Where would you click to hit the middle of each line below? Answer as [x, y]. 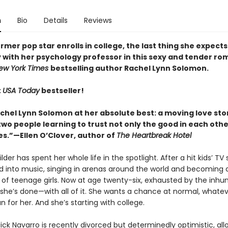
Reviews [98, 20]
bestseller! [62, 91]
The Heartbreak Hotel [154, 135]
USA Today [21, 91]
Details [55, 20]
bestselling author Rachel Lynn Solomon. [129, 68]
